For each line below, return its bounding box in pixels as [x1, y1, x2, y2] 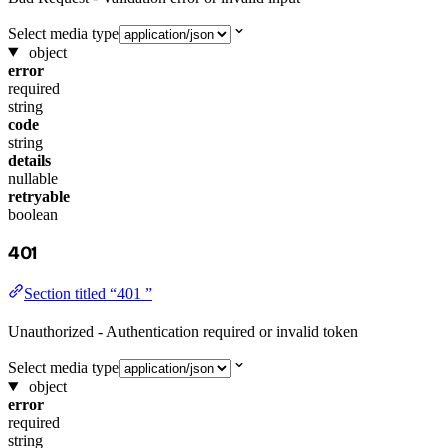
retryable [8, 187, 70, 205]
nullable [8, 169, 58, 187]
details [8, 151, 51, 169]
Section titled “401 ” [24, 285, 152, 302]
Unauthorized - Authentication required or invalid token [8, 323, 358, 340]
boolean [8, 205, 58, 223]
